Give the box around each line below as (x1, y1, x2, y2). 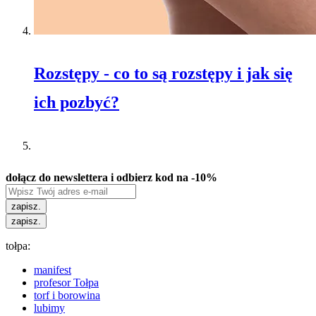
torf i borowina (34, 289, 100, 302)
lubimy (34, 302, 65, 315)
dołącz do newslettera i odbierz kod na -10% (6, 171, 217, 184)
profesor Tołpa (34, 276, 99, 289)
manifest (34, 264, 71, 276)
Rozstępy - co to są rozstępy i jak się (34, 64, 293, 83)
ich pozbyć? (34, 93, 119, 112)
